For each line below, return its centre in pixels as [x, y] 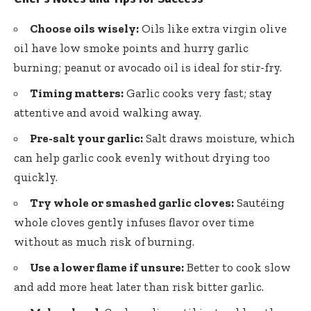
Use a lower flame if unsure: [107, 267]
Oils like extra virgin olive [213, 28]
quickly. [36, 177]
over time [227, 222]
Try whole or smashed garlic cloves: [132, 202]
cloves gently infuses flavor [125, 222]
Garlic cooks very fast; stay [198, 93]
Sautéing [259, 202]
